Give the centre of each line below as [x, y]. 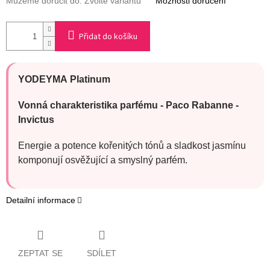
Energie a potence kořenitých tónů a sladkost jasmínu [132, 146]
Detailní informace [41, 200]
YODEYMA [44, 80]
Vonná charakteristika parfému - [91, 105]
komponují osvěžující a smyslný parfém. [103, 160]
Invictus [36, 120]
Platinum [90, 80]
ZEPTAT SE [40, 253]
